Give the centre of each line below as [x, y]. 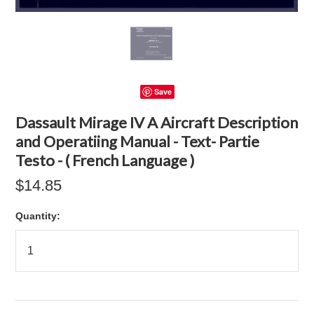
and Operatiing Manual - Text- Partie [138, 141]
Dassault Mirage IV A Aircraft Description [157, 122]
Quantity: [38, 216]
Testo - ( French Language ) [105, 160]
